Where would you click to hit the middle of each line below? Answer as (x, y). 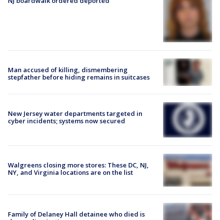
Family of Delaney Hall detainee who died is (76, 214)
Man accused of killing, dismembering (68, 69)
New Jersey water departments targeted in (75, 114)
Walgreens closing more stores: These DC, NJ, (78, 165)
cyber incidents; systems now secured (67, 121)
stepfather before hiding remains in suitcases (79, 77)
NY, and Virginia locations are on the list (70, 173)
